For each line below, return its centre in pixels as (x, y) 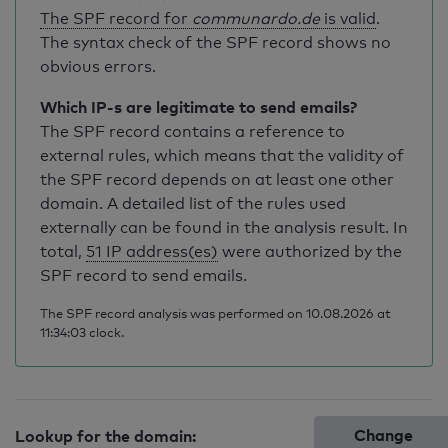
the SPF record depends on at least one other (217, 179)
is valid (348, 18)
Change (384, 435)
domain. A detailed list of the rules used (193, 203)
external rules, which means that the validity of (222, 155)
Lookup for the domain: (105, 436)
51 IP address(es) (152, 251)
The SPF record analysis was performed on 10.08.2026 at (215, 313)
